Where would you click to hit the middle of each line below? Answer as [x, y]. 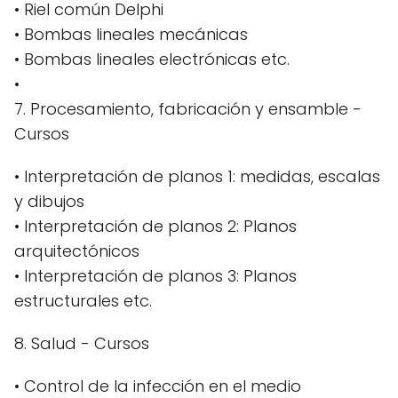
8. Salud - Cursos [82, 343]
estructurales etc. [83, 300]
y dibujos [49, 201]
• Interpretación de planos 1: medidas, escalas [197, 176]
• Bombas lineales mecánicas [131, 34]
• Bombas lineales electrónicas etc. [152, 59]
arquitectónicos [77, 251]
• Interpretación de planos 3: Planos [155, 275]
